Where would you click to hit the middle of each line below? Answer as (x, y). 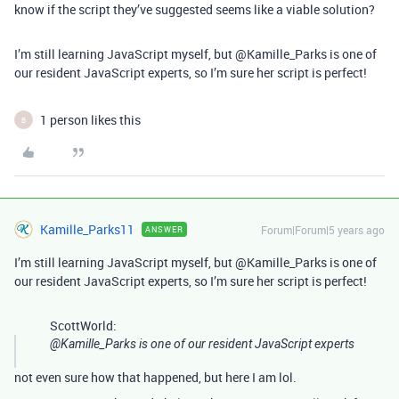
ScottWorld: (83, 326)
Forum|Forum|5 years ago (323, 230)
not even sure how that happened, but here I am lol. (155, 378)
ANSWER (164, 230)
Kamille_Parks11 (87, 230)
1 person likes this (90, 120)
